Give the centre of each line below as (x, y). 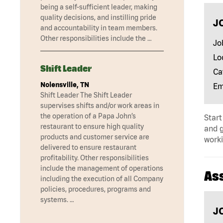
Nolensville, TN (65, 85)
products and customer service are (95, 137)
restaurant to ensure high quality (92, 127)
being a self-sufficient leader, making (99, 7)
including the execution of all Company (102, 179)
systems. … (57, 200)
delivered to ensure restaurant (88, 148)
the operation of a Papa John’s (88, 116)
